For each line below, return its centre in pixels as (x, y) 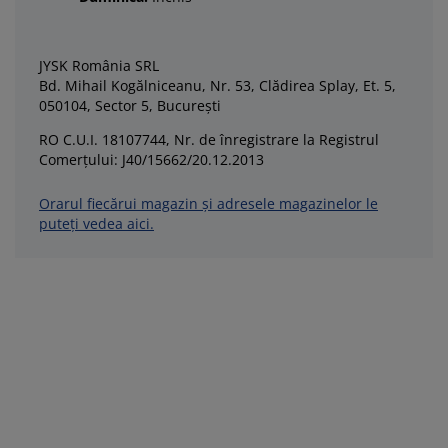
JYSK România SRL (99, 65)
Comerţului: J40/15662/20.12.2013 (151, 159)
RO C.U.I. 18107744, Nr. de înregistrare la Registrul (209, 139)
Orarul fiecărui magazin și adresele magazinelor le (208, 203)
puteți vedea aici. (96, 223)
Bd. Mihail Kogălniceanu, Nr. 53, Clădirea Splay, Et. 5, (217, 85)
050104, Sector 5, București (130, 105)
